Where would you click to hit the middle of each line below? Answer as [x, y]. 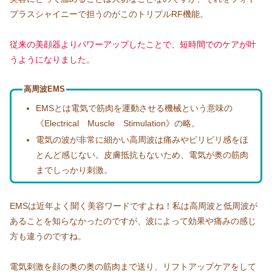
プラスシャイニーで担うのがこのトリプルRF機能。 [109, 14]
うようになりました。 [52, 60]
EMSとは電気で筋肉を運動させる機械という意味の [134, 108]
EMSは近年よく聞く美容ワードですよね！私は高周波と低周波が [134, 206]
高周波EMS [44, 90]
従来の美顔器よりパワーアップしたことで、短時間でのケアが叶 [133, 45]
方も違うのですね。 [48, 236]
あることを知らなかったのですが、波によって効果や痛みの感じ [133, 221]
